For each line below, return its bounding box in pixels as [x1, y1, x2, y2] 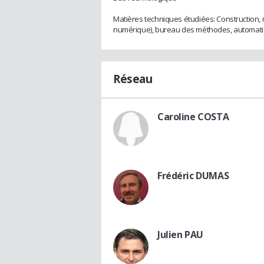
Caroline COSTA [157, 110, 229, 123]
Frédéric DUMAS [157, 169, 229, 182]
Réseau [113, 71, 153, 87]
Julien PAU [157, 227, 203, 241]
